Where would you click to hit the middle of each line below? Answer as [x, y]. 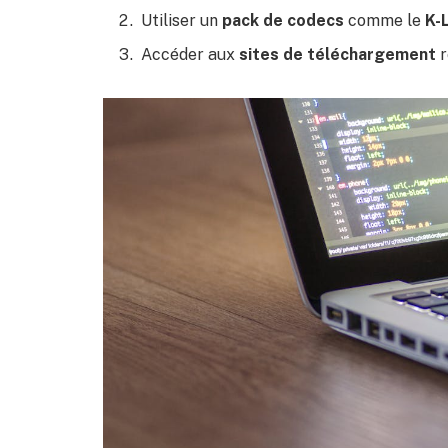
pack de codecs [283, 21]
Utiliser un [181, 21]
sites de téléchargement [337, 55]
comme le [384, 21]
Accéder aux [190, 55]
